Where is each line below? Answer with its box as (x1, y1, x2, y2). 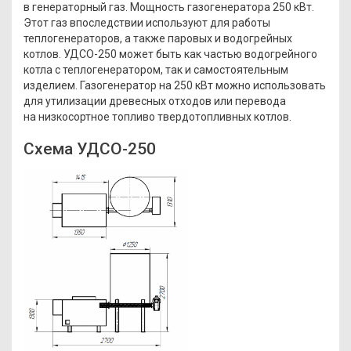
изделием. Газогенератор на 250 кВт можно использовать (24, 78, 326, 92)
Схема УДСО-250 (24, 139, 156, 158)
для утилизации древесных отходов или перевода (24, 94, 286, 107)
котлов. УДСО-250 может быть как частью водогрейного (24, 47, 317, 60)
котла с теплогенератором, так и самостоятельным (24, 63, 288, 76)
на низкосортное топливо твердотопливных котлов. (24, 110, 291, 123)
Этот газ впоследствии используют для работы (24, 16, 270, 29)
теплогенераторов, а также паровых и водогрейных (24, 31, 292, 45)
